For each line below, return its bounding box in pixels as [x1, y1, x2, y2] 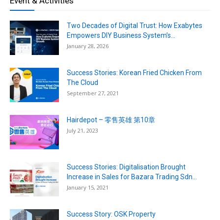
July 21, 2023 [67, 127, 98, 135]
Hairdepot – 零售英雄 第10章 [67, 116, 155, 124]
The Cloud [67, 79, 98, 87]
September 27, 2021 [67, 89, 119, 97]
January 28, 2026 [67, 42, 109, 50]
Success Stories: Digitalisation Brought [67, 163, 186, 171]
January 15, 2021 [67, 184, 109, 192]
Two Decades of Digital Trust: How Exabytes [67, 22, 202, 30]
